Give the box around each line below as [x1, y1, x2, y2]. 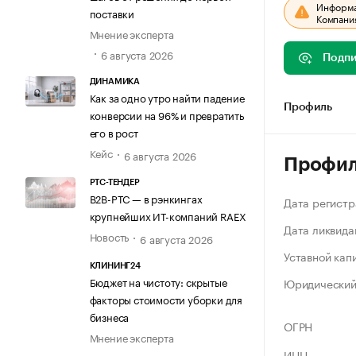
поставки [89, 5, 134, 21]
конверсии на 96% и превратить [89, 106, 244, 122]
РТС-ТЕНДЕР [89, 178, 141, 188]
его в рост [89, 123, 138, 140]
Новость [89, 228, 130, 245]
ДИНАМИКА [89, 76, 140, 86]
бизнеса [89, 308, 130, 325]
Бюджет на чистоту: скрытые [89, 273, 227, 290]
